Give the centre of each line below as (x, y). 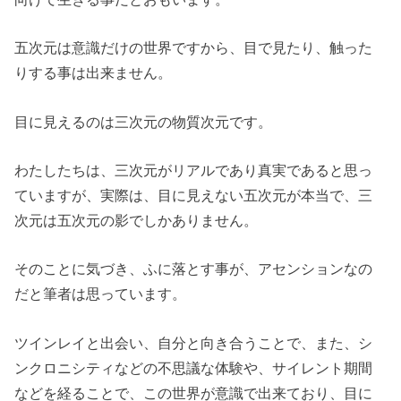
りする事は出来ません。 (94, 73)
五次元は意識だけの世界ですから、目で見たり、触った (194, 48)
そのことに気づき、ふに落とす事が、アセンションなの (194, 269)
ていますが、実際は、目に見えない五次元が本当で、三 (194, 196)
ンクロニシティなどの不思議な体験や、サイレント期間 (194, 367)
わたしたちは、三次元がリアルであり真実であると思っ (194, 171)
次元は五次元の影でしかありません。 (137, 221)
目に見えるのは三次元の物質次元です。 (144, 121)
